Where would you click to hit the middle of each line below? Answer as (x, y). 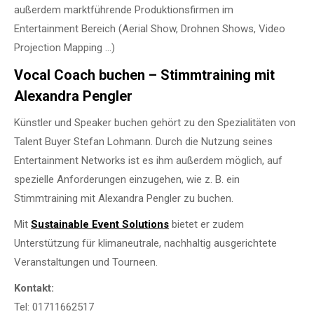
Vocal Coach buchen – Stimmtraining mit (144, 75)
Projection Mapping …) (64, 47)
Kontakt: (34, 288)
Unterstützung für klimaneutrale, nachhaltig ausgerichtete (145, 243)
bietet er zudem (206, 224)
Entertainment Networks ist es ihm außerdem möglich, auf (148, 160)
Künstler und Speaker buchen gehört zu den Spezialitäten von (155, 122)
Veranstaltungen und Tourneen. (86, 262)
